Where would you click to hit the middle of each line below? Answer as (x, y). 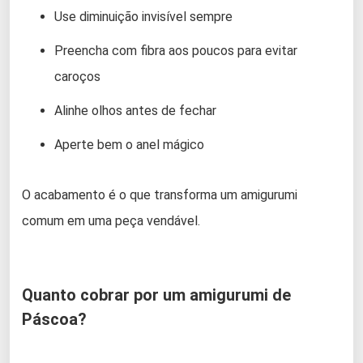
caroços (77, 76)
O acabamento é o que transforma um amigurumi (160, 194)
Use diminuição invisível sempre (143, 16)
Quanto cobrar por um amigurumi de (156, 295)
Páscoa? (54, 319)
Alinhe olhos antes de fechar (135, 110)
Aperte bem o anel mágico (129, 144)
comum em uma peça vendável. (111, 220)
